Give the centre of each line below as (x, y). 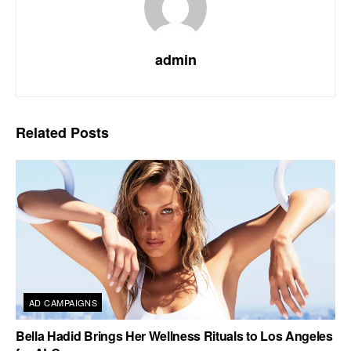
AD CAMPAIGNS (63, 302)
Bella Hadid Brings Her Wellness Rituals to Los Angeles (174, 335)
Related (41, 132)
